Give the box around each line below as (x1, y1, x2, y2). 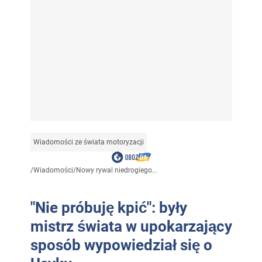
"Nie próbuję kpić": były (30, 198, 187, 216)
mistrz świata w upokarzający (30, 217, 232, 235)
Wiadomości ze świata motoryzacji (33, 137, 144, 146)
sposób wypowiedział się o (30, 236, 212, 254)
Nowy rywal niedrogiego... (75, 166, 157, 174)
